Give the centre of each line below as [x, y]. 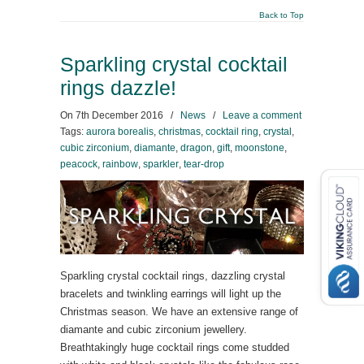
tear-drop [204, 164]
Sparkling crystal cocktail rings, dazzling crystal [173, 276]
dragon [196, 148]
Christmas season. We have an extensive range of [179, 312]
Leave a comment [262, 115]
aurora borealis [120, 132]
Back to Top [282, 15]
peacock [79, 164]
